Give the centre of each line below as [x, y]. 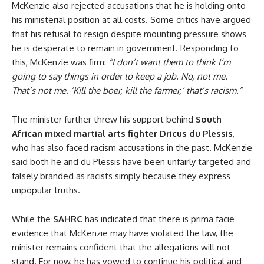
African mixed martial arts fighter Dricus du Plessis [122, 133]
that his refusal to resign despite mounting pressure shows [129, 34]
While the [32, 219]
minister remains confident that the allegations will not [121, 247]
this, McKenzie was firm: [60, 62]
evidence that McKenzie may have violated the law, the [123, 233]
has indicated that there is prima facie [159, 219]
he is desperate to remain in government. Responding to [125, 48]
